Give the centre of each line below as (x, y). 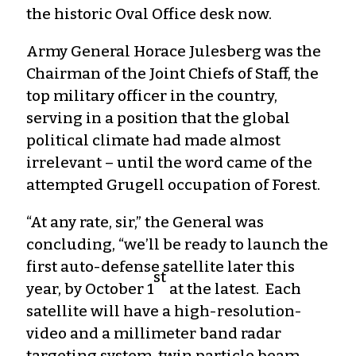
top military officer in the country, (152, 95)
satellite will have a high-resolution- (164, 311)
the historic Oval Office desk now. (151, 14)
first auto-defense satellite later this (161, 266)
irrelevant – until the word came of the (169, 162)
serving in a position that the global (158, 118)
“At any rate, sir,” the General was (145, 222)
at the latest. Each (234, 288)
